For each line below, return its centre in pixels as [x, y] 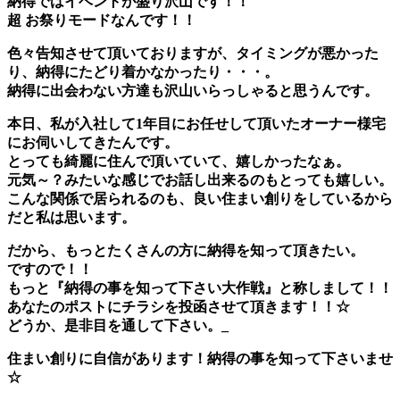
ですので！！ [50, 269]
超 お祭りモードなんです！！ [102, 20]
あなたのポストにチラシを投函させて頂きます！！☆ [179, 306]
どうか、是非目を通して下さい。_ [118, 325]
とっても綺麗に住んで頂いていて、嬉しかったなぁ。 [179, 161]
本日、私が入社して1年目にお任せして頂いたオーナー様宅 [196, 123]
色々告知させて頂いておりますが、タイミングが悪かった [193, 53]
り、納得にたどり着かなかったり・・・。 [143, 71]
